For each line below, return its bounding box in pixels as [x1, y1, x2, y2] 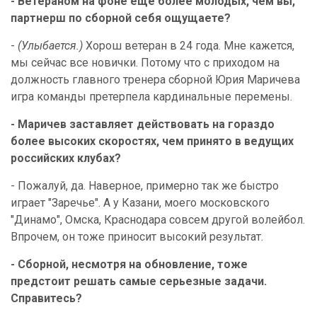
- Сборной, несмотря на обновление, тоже [11, 258, 248, 271]
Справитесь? [11, 292, 82, 305]
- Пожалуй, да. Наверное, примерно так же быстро [11, 179, 279, 192]
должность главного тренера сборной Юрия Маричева [11, 73, 300, 86]
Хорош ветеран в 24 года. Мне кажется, [83, 39, 294, 52]
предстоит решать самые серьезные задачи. [11, 275, 267, 288]
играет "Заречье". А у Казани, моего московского [11, 196, 270, 209]
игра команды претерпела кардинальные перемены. [11, 90, 292, 103]
